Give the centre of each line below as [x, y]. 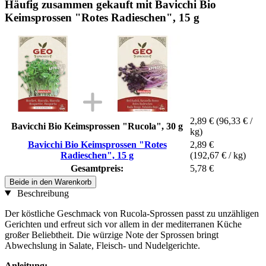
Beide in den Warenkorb [50, 182]
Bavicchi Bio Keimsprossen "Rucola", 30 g [97, 126]
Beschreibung [42, 193]
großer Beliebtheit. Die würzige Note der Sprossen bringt [112, 235]
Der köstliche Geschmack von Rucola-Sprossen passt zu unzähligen [132, 213]
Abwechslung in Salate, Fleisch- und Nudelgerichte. [102, 245]
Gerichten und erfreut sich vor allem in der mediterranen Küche [123, 224]
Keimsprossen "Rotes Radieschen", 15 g [102, 17]
